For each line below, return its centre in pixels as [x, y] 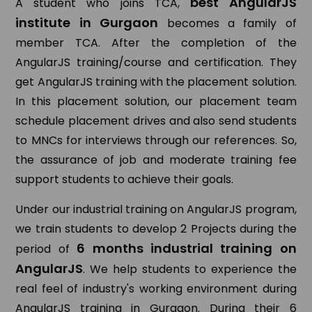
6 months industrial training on [187, 248]
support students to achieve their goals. [125, 179]
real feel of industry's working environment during [156, 288]
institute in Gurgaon [91, 22]
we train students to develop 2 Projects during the [156, 228]
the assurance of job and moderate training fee [156, 159]
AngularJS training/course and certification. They [156, 62]
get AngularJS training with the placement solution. [156, 81]
